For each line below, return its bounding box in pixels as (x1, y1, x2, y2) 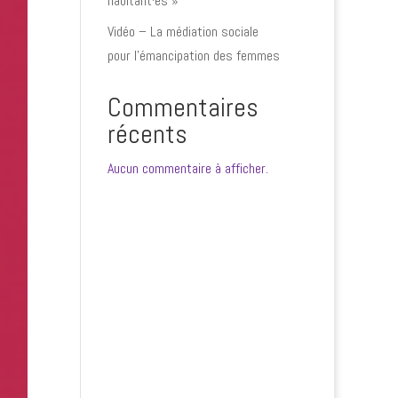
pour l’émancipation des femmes (107, 46, 280, 65)
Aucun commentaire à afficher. (107, 159, 268, 178)
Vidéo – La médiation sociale (107, 22, 259, 41)
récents (107, 117, 187, 151)
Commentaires (107, 91, 259, 124)
